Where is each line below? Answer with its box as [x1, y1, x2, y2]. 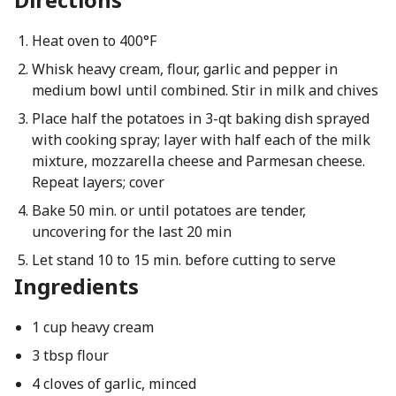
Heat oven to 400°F [31, 31, 156, 50]
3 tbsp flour [31, 346, 109, 365]
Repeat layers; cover [31, 172, 164, 192]
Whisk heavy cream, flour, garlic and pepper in [31, 59, 338, 79]
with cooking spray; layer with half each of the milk [31, 130, 370, 149]
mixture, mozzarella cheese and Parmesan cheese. [31, 151, 365, 171]
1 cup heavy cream [31, 317, 154, 337]
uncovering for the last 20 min [31, 222, 232, 241]
